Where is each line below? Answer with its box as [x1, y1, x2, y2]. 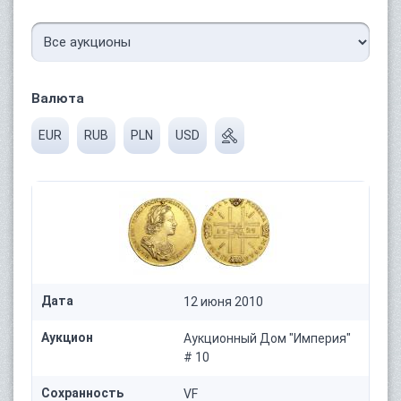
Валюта [31, 90, 84, 107]
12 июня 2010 [183, 294, 264, 309]
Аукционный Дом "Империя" [183, 330, 352, 346]
